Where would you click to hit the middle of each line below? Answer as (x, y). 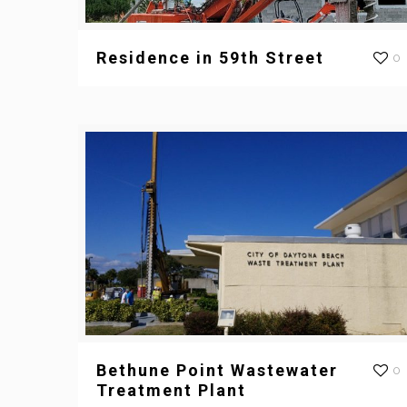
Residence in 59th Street (211, 58)
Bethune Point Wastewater (218, 371)
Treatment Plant (172, 391)
